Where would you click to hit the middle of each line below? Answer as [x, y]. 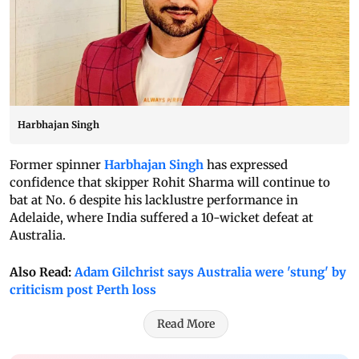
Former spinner [57, 165]
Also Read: [42, 272]
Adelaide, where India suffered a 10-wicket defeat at [161, 218]
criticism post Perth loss [83, 290]
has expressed [246, 165]
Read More [186, 324]
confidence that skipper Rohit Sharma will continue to [170, 183]
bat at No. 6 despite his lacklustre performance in [154, 200]
